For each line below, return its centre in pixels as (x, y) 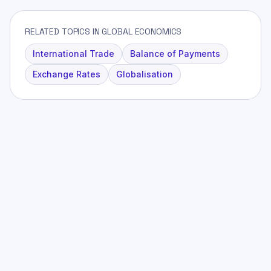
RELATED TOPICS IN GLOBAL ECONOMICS (103, 31)
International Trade (73, 53)
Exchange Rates (67, 74)
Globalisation (145, 74)
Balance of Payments (175, 53)
